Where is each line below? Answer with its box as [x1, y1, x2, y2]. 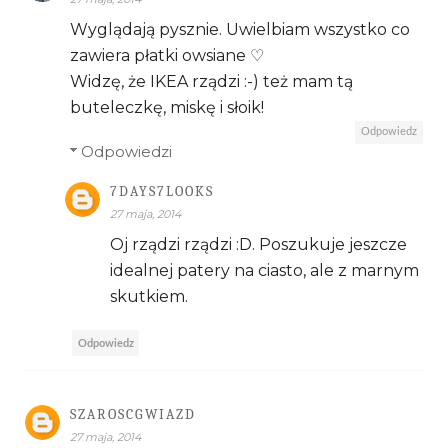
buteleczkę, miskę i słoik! [70, 98, 264, 118]
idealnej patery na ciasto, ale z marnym [110, 261, 419, 281]
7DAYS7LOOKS [110, 183, 214, 201]
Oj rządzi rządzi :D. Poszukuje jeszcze [110, 235, 407, 255]
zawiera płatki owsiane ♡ [70, 46, 264, 66]
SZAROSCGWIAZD [70, 406, 196, 424]
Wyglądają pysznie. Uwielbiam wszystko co [70, 20, 410, 40]
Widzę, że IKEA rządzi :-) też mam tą [70, 72, 353, 92]
